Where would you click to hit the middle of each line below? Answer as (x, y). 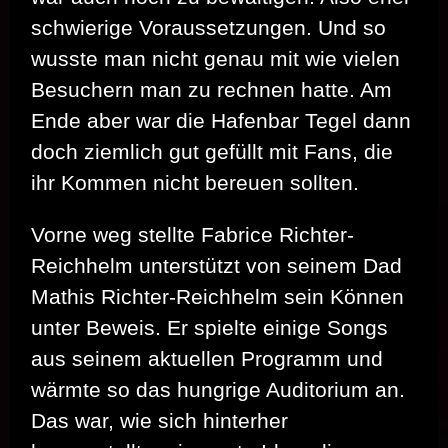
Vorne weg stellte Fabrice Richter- (192, 235)
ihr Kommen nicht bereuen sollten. (195, 183)
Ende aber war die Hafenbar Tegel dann (221, 121)
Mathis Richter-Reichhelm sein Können (217, 297)
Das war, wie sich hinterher (159, 421)
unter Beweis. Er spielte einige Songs (209, 328)
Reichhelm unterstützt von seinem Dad (216, 266)
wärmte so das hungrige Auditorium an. (218, 390)
